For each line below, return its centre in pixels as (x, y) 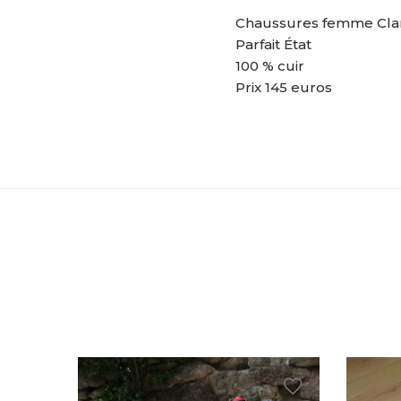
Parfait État (273, 44)
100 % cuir (269, 66)
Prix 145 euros (283, 87)
